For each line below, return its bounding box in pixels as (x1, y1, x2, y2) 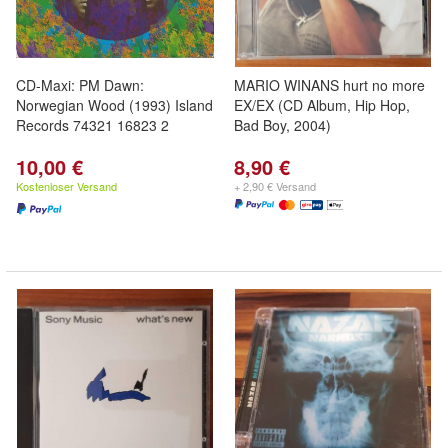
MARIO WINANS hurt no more (234, 75, 425, 95)
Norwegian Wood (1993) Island (16, 95, 213, 115)
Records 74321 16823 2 (16, 115, 169, 135)
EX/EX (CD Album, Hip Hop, (234, 95, 410, 115)
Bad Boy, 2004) (234, 115, 331, 135)
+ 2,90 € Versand (234, 178, 316, 194)
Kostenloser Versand (16, 178, 117, 194)
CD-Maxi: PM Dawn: (16, 75, 144, 95)
